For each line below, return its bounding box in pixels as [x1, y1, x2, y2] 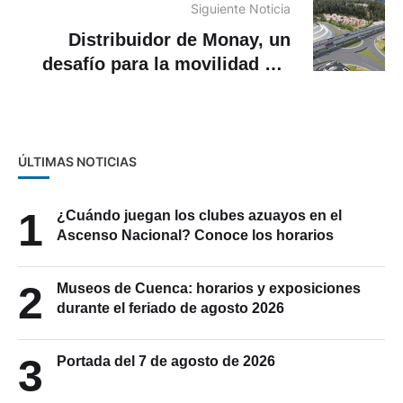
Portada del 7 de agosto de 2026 [57, 354, 275, 370]
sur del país [190, 78, 291, 99]
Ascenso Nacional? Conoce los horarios [57, 228, 334, 244]
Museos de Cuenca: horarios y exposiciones [57, 281, 361, 297]
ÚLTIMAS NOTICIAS [18, 154, 137, 170]
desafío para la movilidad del [42, 54, 291, 75]
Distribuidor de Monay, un [68, 30, 291, 50]
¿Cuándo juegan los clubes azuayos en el [57, 208, 342, 224]
